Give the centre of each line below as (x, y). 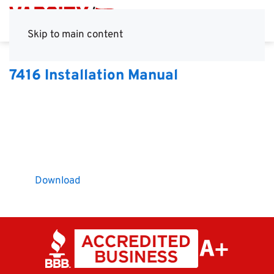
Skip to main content (75, 35)
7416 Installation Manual (94, 76)
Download (58, 181)
